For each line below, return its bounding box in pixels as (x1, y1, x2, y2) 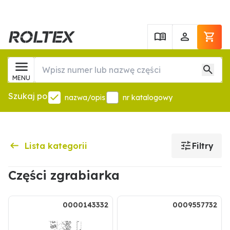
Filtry (192, 141, 214, 151)
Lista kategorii (25, 141, 87, 151)
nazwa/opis (65, 93, 105, 102)
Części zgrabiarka (8, 167, 120, 183)
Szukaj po (8, 91, 47, 101)
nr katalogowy (123, 93, 172, 102)
